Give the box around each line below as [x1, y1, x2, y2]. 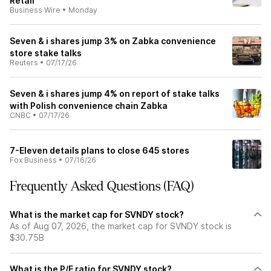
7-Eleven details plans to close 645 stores [10, 145, 189, 155]
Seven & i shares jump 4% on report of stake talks [10, 88, 220, 99]
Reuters [10, 58, 38, 67]
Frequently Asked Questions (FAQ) [10, 179, 194, 194]
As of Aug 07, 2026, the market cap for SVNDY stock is [10, 221, 232, 231]
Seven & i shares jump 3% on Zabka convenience [10, 36, 216, 46]
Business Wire [10, 5, 60, 15]
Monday [68, 5, 97, 15]
